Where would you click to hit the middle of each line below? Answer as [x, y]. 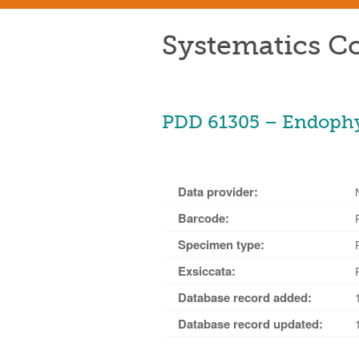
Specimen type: [221, 244]
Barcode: [204, 218]
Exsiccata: [207, 271]
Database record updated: [250, 324]
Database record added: [245, 297]
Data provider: [218, 192]
